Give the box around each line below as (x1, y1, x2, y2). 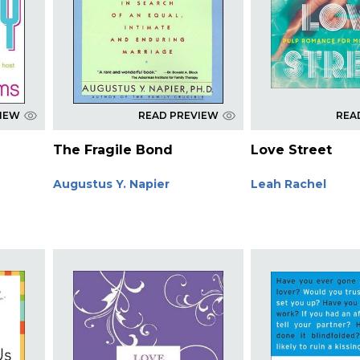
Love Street (251, 141, 333, 157)
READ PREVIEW (137, 108, 219, 121)
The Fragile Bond (52, 141, 173, 157)
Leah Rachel (251, 176, 327, 191)
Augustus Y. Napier (52, 176, 170, 191)
